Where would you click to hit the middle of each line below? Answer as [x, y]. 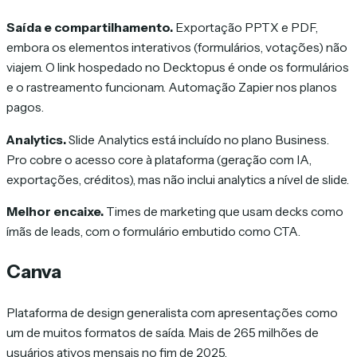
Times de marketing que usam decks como [224, 212]
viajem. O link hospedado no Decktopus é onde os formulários [178, 68]
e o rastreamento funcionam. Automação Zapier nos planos [172, 88]
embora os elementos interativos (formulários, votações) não [177, 48]
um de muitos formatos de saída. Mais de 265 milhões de [163, 332]
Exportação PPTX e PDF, [245, 28]
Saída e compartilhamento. [90, 28]
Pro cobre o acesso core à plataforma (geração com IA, [159, 159]
